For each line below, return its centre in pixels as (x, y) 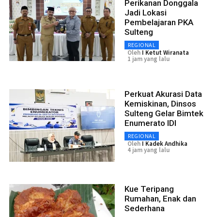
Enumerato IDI (150, 123)
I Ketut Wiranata (165, 53)
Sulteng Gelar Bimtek (164, 114)
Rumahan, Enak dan (160, 199)
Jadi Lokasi (146, 13)
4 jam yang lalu (148, 150)
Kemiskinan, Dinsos (160, 104)
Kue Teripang (149, 189)
